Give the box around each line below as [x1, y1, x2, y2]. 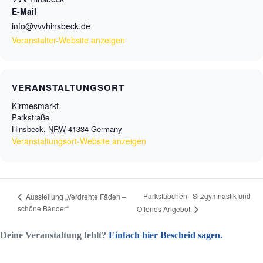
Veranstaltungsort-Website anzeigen [12, 135, 146, 147]
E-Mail [12, 5, 36, 17]
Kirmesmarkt [12, 100, 59, 112]
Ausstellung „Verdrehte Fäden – [24, 191, 126, 201]
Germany [91, 123, 122, 134]
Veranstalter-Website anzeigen [12, 34, 125, 46]
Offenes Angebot [137, 204, 193, 214]
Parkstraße [12, 112, 49, 123]
